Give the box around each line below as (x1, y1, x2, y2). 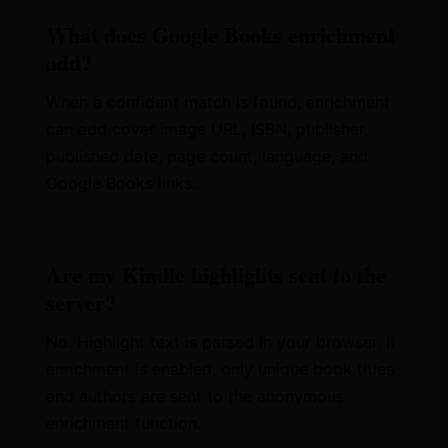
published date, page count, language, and (46, 146, 369, 166)
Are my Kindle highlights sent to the (46, 258, 387, 291)
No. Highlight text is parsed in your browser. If (46, 332, 397, 352)
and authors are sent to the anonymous (46, 386, 345, 406)
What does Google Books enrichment (46, 18, 396, 51)
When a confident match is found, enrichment (46, 92, 391, 112)
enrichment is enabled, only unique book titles (46, 359, 395, 379)
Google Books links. (46, 173, 197, 193)
